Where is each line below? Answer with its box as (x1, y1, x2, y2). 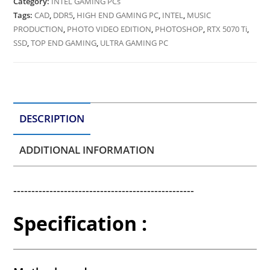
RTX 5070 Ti (207, 23, 248, 34)
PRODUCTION (13, 23, 64, 34)
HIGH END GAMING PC (77, 9, 159, 20)
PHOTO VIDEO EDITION (67, 23, 152, 34)
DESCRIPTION (19, 111, 85, 125)
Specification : (13, 210, 148, 237)
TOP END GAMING (31, 37, 97, 48)
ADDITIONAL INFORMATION (19, 142, 155, 157)
